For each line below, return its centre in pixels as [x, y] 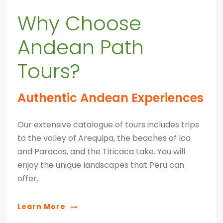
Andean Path [81, 47]
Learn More [42, 207]
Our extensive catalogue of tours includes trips [108, 124]
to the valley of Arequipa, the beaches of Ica [104, 138]
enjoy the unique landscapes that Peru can [101, 165]
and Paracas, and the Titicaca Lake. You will [101, 151]
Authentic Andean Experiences [111, 98]
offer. [28, 178]
